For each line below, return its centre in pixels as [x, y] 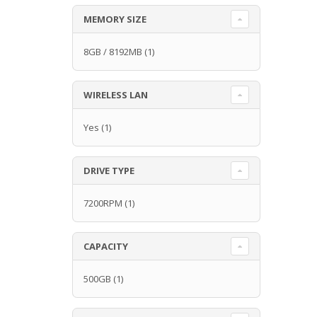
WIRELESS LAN [116, 94]
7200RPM [103, 203]
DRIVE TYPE [109, 170]
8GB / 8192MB [113, 51]
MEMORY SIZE [115, 19]
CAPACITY [106, 246]
